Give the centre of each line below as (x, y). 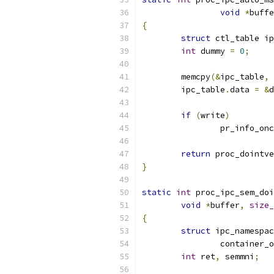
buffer (225, 205)
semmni (237, 257)
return (196, 154)
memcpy (196, 77)
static (157, 192)
